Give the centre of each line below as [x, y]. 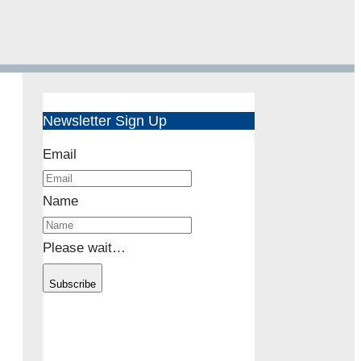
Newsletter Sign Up [104, 121]
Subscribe [72, 284]
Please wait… [84, 248]
